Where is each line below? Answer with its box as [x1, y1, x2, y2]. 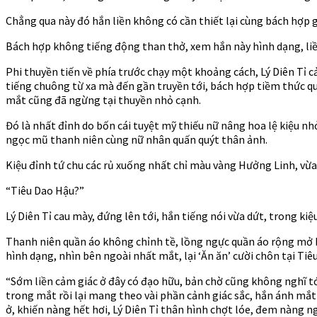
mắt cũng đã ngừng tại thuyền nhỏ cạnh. [6, 92, 201, 107]
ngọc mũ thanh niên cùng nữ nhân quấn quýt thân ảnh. [6, 132, 267, 146]
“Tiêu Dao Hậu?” [6, 183, 84, 197]
